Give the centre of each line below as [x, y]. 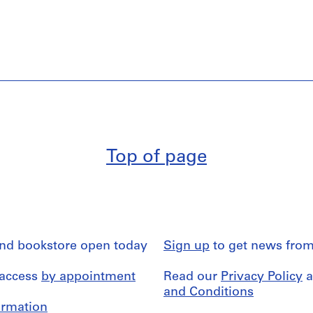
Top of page [156, 158]
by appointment [88, 277]
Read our [192, 277]
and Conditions [209, 292]
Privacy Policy [262, 277]
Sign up [187, 246]
